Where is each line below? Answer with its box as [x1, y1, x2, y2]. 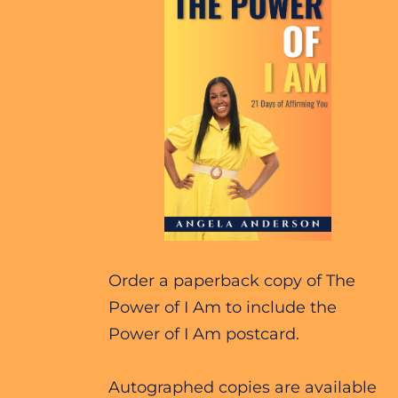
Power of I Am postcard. [108, 323, 299, 344]
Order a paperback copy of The [108, 270, 355, 291]
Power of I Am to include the [108, 297, 337, 317]
